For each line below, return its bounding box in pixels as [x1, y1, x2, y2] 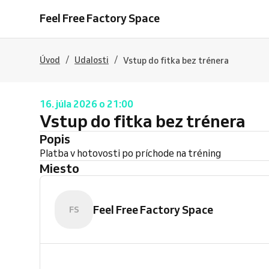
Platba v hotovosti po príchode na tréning [40, 147, 221, 159]
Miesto [50, 160, 79, 176]
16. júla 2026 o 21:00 [40, 98, 133, 110]
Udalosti [74, 55, 109, 65]
